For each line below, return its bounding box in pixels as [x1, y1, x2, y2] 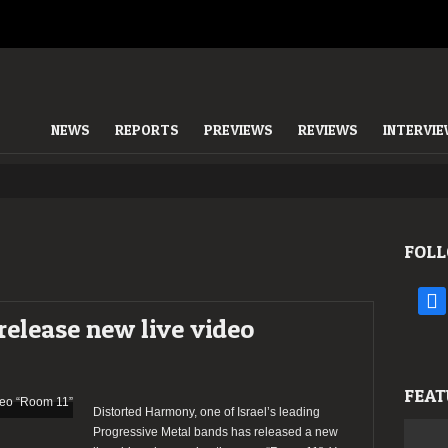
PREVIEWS [204, 121, 273, 138]
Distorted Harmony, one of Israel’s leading [93, 405, 320, 419]
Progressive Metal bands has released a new [93, 425, 338, 439]
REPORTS [115, 121, 179, 138]
